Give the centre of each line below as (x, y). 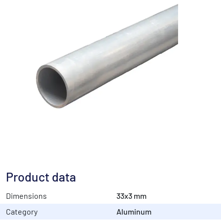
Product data (41, 177)
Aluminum (134, 212)
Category (22, 212)
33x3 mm (131, 196)
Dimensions (26, 196)
